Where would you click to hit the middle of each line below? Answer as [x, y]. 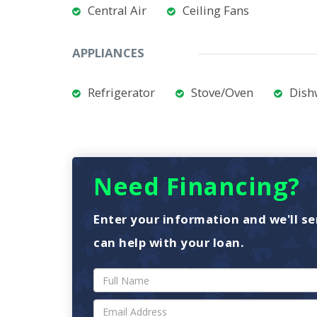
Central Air [117, 10]
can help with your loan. [169, 242]
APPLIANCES [108, 53]
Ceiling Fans [216, 10]
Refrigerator [121, 92]
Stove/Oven [222, 92]
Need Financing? [197, 186]
